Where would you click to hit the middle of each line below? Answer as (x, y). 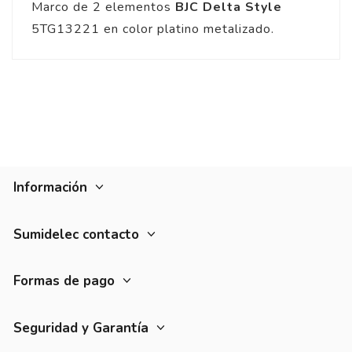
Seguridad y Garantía (81, 328)
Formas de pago (64, 281)
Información (50, 187)
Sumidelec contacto (76, 234)
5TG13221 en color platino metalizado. (153, 29)
